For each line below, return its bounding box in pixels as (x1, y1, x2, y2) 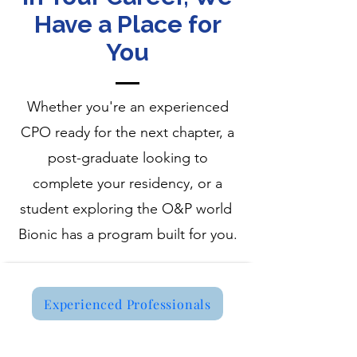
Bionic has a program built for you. (18, 226, 237, 243)
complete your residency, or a (33, 175, 222, 192)
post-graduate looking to (47, 149, 208, 167)
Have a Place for (33, 10, 222, 38)
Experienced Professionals (44, 295, 211, 312)
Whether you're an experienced (26, 98, 229, 116)
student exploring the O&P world (19, 200, 236, 218)
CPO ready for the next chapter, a (21, 124, 234, 141)
